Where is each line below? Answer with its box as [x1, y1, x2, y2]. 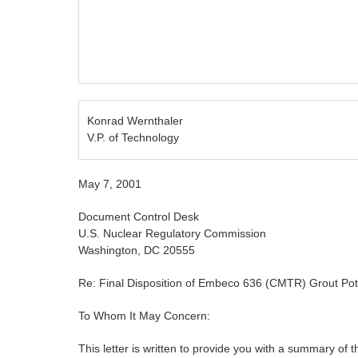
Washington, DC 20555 [78, 244, 195, 257]
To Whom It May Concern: [78, 309, 210, 323]
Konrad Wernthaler [87, 114, 183, 128]
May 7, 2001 [78, 177, 141, 191]
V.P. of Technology [87, 131, 179, 145]
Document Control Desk [78, 210, 199, 224]
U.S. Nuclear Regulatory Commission [78, 227, 266, 241]
